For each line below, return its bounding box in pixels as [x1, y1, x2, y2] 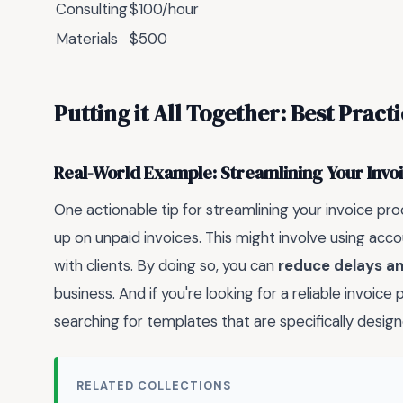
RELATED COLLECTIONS [76, 377, 232, 393]
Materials [56, 28, 118, 49]
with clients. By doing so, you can [54, 255, 278, 276]
